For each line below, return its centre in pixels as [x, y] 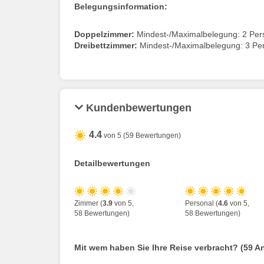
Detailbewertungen [112, 163]
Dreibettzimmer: [107, 45]
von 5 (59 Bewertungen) [141, 135]
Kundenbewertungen [139, 108]
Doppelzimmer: [105, 34]
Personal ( [201, 203]
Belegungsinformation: [121, 6]
